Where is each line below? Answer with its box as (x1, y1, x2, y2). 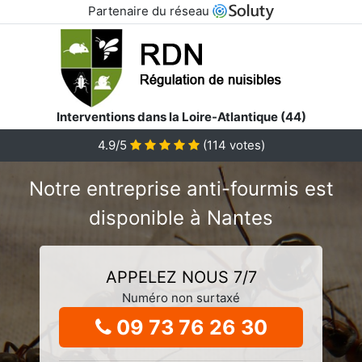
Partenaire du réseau (87, 3, 213, 19)
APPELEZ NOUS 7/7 (105, 267, 257, 287)
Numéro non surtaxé (122, 289, 240, 305)
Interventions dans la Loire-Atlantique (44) (56, 108, 306, 124)
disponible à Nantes (89, 205, 273, 229)
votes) (225, 137, 265, 153)
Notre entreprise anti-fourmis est (28, 176, 334, 200)
